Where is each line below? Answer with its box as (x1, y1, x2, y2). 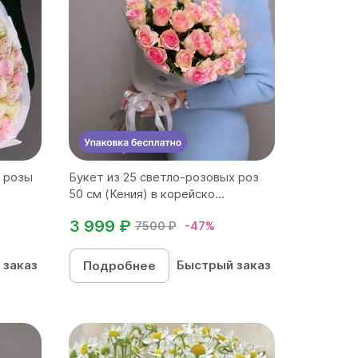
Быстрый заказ (177, 257, 272, 272)
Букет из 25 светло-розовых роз (68, 169, 259, 185)
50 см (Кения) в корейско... (68, 185, 225, 201)
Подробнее (82, 257, 156, 273)
